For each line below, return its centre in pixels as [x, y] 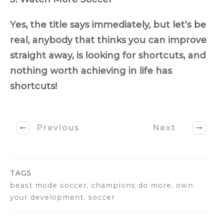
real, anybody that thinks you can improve [108, 40]
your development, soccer [62, 197]
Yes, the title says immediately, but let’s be [108, 25]
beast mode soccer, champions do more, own [102, 185]
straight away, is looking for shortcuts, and [108, 55]
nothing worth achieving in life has [91, 71]
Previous [58, 128]
